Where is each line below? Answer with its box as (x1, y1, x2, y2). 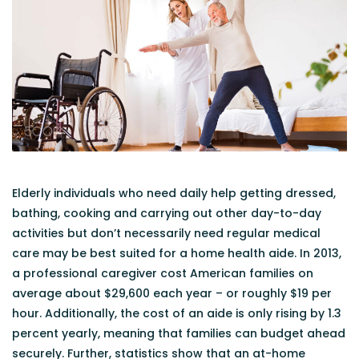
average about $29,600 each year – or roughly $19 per (12, 284, 332, 301)
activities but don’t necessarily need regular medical (12, 224, 321, 241)
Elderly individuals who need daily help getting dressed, (12, 184, 336, 201)
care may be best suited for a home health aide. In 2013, (12, 244, 341, 261)
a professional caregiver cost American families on (12, 264, 313, 281)
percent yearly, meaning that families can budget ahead (12, 325, 345, 341)
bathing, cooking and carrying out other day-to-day (12, 204, 321, 221)
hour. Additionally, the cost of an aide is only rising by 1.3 (12, 305, 341, 321)
